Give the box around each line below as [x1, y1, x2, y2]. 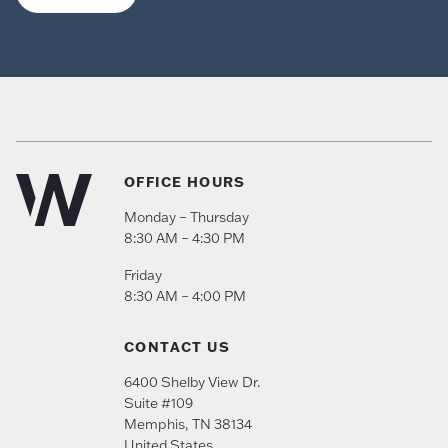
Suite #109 [124, 393, 193, 412]
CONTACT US [124, 337, 230, 356]
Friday [124, 265, 162, 284]
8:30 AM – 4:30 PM [124, 228, 245, 247]
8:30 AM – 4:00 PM [124, 286, 246, 305]
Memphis [124, 414, 185, 433]
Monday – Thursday [124, 207, 249, 226]
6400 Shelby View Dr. [124, 372, 260, 391]
